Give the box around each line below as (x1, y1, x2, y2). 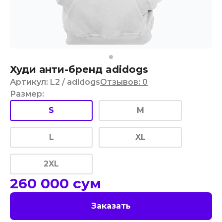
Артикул (10, 77, 46, 87)
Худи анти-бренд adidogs (10, 63, 148, 75)
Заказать (91, 201, 131, 211)
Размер (10, 89, 42, 99)
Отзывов (100, 77, 138, 87)
